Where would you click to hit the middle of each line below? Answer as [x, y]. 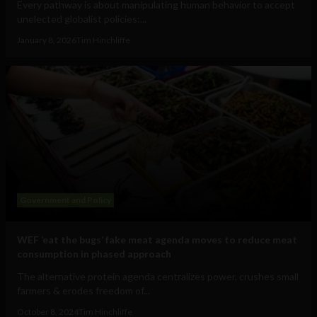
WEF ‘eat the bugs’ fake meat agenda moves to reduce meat [157, 240]
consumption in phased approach [94, 254]
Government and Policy [65, 200]
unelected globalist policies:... [82, 19]
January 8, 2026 [47, 40]
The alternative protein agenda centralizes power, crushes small [158, 277]
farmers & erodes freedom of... [83, 291]
